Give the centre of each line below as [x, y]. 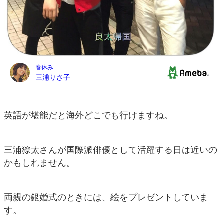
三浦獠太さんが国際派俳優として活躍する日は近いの [110, 150]
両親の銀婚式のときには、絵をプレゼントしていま [106, 198]
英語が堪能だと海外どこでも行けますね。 [88, 116]
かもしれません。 [39, 163]
